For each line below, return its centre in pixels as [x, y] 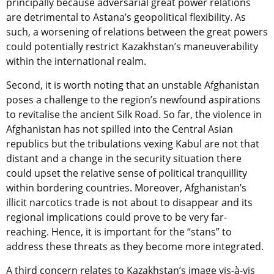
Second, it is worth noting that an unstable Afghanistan [133, 85]
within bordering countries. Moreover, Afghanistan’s [126, 187]
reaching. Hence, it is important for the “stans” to [119, 231]
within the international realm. [76, 61]
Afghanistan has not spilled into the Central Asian [120, 129]
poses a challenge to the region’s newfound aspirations [133, 99]
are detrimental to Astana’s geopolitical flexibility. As [126, 17]
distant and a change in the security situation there [124, 158]
